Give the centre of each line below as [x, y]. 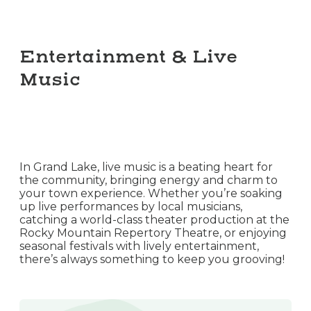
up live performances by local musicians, [131, 207]
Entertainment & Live [128, 57]
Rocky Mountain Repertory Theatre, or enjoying [153, 233]
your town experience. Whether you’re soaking [151, 194]
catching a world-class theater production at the [154, 220]
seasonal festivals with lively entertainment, [139, 246]
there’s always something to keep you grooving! [152, 260]
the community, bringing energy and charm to [149, 180]
